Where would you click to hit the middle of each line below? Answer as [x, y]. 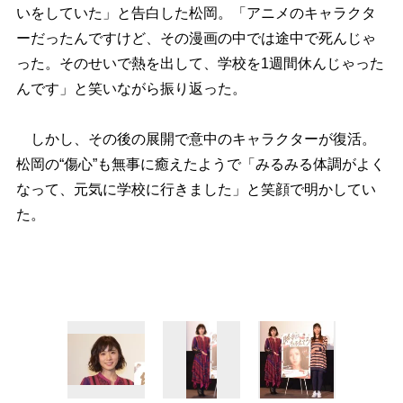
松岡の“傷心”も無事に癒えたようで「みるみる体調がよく [200, 165]
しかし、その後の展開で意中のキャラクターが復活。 [196, 139]
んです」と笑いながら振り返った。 [131, 89]
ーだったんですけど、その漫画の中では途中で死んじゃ [196, 39]
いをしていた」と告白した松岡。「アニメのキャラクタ [196, 13]
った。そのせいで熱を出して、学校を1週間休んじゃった [200, 64]
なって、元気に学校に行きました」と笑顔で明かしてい [196, 190]
